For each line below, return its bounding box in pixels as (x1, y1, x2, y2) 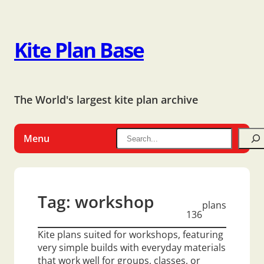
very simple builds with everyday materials (38, 241, 226, 255)
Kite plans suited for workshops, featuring (38, 228, 223, 242)
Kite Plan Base (14, 35, 144, 64)
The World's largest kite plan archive (14, 92, 198, 107)
